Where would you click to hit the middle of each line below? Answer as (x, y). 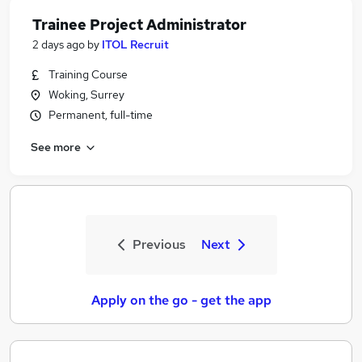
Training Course (88, 74)
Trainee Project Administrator (139, 25)
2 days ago (59, 44)
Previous (159, 244)
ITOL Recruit (135, 44)
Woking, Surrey (86, 95)
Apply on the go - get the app (181, 300)
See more (56, 147)
